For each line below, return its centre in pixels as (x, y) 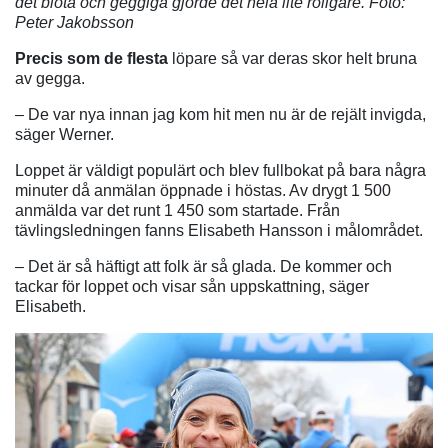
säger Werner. (64, 135)
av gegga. (50, 79)
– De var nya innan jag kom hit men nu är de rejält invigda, (220, 115)
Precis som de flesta (91, 59)
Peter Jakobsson (74, 23)
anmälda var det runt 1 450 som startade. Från (177, 211)
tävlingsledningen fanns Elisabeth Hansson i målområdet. (219, 231)
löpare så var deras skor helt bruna (292, 59)
